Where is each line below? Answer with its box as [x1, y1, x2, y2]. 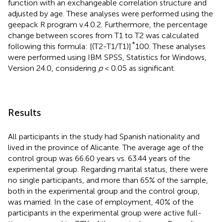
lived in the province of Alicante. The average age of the [8, 142, 204, 152]
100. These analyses [135, 41, 206, 51]
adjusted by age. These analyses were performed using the [8, 8, 213, 18]
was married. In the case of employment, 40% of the [8, 197, 194, 207]
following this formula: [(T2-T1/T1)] [8, 41, 131, 51]
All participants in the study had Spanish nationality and [8, 131, 200, 141]
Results [8, 106, 41, 118]
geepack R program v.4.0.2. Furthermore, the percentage [8, 19, 208, 29]
